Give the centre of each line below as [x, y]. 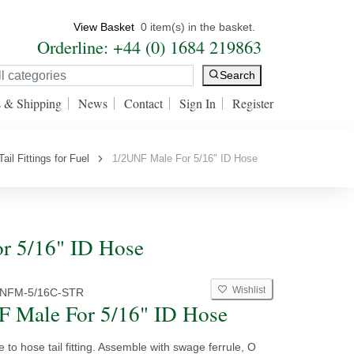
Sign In [198, 103]
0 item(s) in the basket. [198, 27]
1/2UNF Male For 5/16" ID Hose [182, 158]
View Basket [104, 27]
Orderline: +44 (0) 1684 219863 [149, 47]
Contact [143, 103]
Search [237, 75]
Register [253, 103]
